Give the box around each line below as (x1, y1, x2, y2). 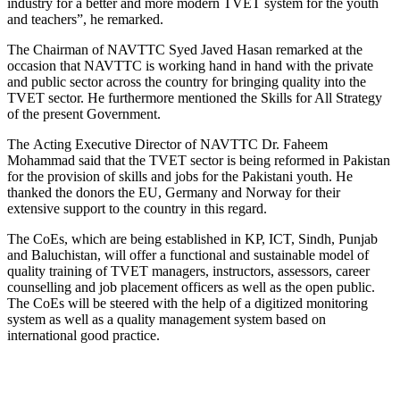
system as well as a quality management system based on (7, 311, 326, 327)
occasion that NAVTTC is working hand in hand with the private (7, 57, 373, 73)
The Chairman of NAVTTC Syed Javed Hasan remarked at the (7, 41, 362, 57)
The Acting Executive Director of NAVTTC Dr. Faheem (7, 136, 328, 152)
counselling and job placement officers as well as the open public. (7, 279, 375, 295)
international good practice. (7, 327, 160, 343)
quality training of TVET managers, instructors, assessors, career (7, 262, 370, 279)
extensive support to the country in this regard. (7, 200, 267, 216)
